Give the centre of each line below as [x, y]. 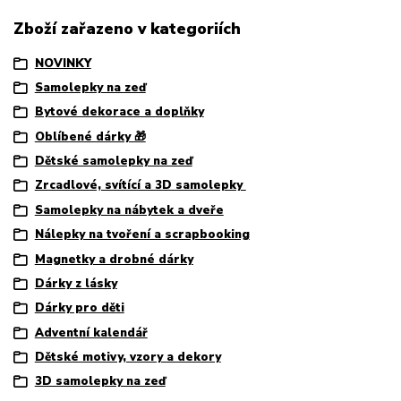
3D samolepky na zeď [100, 382]
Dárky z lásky [76, 283]
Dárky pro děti [79, 308]
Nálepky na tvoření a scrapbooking [142, 235]
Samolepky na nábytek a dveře [129, 210]
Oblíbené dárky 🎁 [90, 137]
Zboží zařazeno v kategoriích [127, 29]
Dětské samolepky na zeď [113, 162]
